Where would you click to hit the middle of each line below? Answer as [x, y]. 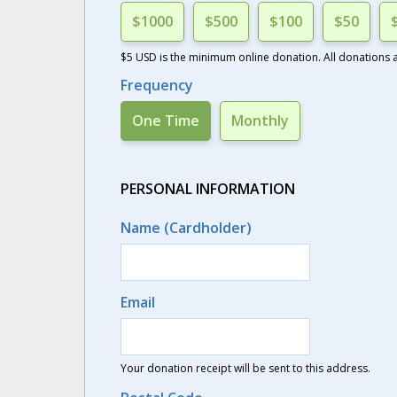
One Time [165, 121]
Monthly [260, 121]
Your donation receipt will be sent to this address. [245, 368]
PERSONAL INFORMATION [207, 189]
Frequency [156, 85]
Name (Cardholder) [186, 228]
